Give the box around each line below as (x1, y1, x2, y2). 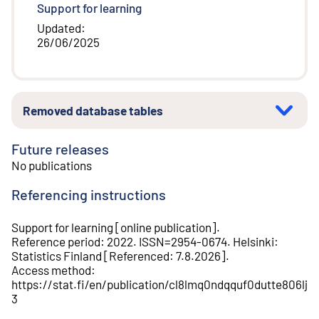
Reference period (11, 234, 100, 249)
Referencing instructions (11, 185, 166, 203)
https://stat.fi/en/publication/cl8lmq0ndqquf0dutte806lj (11, 276, 308, 291)
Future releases (11, 140, 109, 158)
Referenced (109, 248, 169, 263)
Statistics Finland (11, 248, 102, 263)
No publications (11, 158, 92, 173)
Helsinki (233, 234, 274, 249)
